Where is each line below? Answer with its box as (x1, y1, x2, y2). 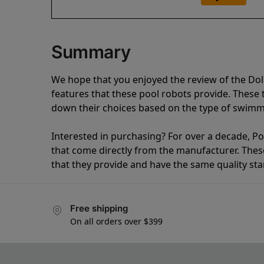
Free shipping (70, 202, 128, 214)
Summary (51, 41, 131, 63)
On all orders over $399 (70, 216, 163, 227)
